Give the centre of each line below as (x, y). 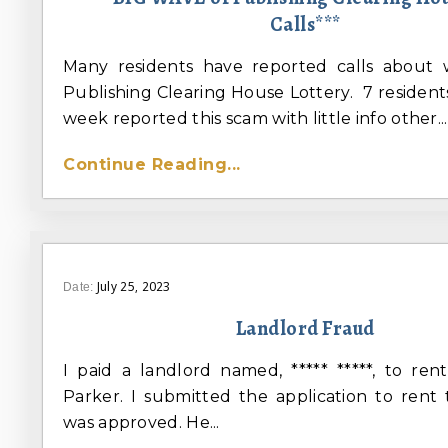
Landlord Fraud (305, 329)
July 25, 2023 (133, 287)
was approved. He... (141, 423)
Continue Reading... (152, 165)
